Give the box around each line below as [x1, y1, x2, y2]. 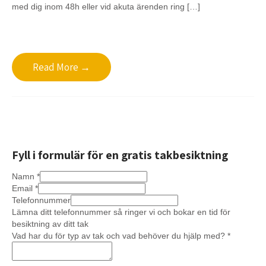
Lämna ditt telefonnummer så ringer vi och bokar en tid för [12, 207, 230, 217]
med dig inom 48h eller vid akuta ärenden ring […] [12, 2, 200, 11]
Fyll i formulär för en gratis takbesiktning [12, 147, 228, 163]
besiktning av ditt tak [12, 219, 88, 229]
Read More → [33, 61, 90, 74]
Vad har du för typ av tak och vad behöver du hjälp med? [12, 231, 227, 240]
